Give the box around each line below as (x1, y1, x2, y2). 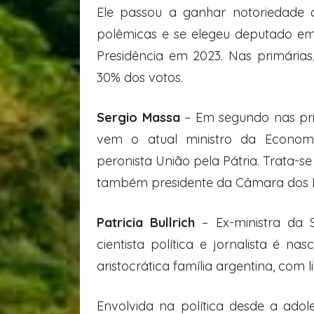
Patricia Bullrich (97, 214, 203, 231)
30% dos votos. (97, 69, 183, 86)
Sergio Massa (97, 109, 180, 126)
